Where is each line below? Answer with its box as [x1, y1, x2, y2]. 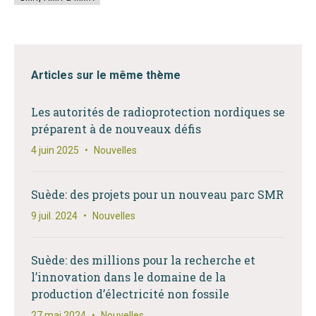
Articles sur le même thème [31, 68, 181, 82]
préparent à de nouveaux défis [31, 121, 201, 136]
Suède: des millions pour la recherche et [31, 253, 255, 267]
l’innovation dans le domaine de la [31, 269, 226, 284]
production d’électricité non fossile [31, 286, 229, 301]
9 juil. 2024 [31, 210, 78, 221]
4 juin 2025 [31, 145, 79, 156]
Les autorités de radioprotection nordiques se [31, 104, 285, 119]
